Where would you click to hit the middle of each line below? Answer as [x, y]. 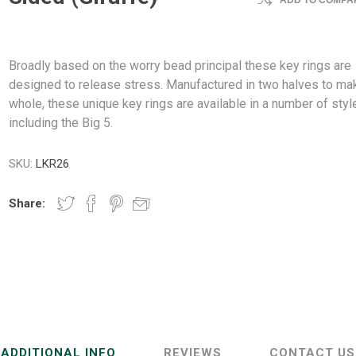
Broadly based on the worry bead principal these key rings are [180, 66]
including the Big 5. [61, 123]
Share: [27, 203]
